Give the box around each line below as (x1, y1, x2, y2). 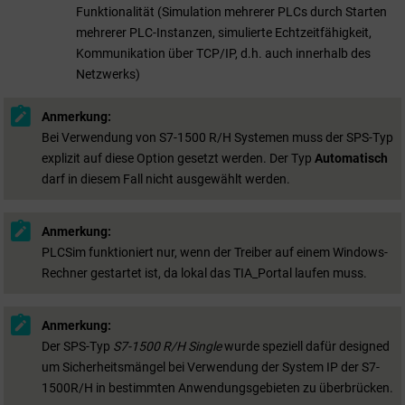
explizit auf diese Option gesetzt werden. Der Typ (42, 151, 315, 166)
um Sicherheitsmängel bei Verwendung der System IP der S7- (42, 360, 380, 375)
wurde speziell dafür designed (221, 339, 390, 354)
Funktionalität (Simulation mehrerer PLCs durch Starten (76, 4, 387, 19)
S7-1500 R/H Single (113, 339, 221, 354)
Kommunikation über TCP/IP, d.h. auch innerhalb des (76, 45, 371, 61)
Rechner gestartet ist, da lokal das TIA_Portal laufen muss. (42, 266, 367, 281)
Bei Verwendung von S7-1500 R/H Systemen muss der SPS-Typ (42, 130, 393, 146)
